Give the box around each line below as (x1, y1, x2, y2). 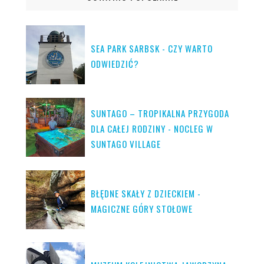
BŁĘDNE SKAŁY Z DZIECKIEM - (91, 186, 201, 200)
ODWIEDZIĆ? (91, 57, 139, 70)
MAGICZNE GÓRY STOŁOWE (91, 202, 193, 215)
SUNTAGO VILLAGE (91, 137, 161, 150)
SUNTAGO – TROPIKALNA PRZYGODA (91, 106, 229, 120)
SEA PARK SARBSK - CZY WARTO (91, 41, 213, 55)
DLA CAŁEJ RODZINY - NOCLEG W (91, 121, 213, 135)
